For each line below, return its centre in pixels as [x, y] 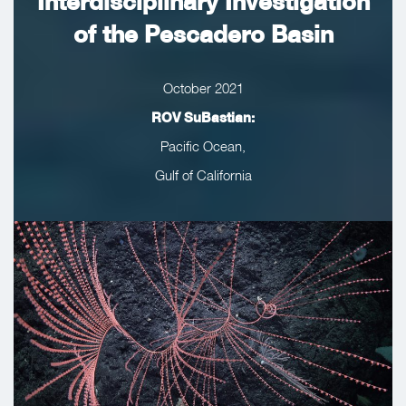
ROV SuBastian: [203, 117]
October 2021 [203, 88]
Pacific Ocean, [203, 146]
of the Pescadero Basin [203, 34]
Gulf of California [203, 175]
